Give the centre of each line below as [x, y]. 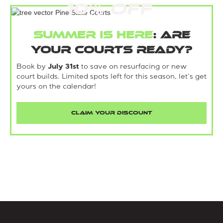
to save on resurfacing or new [133, 67]
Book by [32, 67]
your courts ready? [111, 50]
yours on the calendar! [56, 87]
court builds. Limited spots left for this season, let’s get [111, 77]
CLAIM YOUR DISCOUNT [111, 113]
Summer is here [93, 35]
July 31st [63, 67]
